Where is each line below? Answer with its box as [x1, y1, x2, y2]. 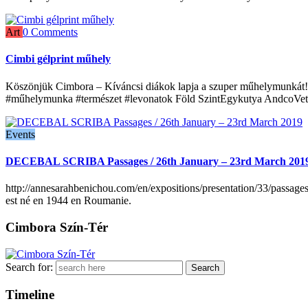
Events [5, 128, 35, 140]
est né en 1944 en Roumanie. [5, 195, 131, 207]
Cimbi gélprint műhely [5, 53, 111, 65]
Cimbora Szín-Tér [5, 219, 108, 234]
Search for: [5, 261, 53, 273]
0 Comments [23, 26, 78, 38]
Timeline [5, 287, 54, 302]
